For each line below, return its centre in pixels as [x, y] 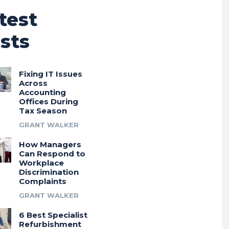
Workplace [41, 163]
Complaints [42, 181]
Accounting [42, 93]
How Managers [50, 145]
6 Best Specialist [53, 215]
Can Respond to [52, 154]
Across [33, 83]
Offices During [48, 102]
